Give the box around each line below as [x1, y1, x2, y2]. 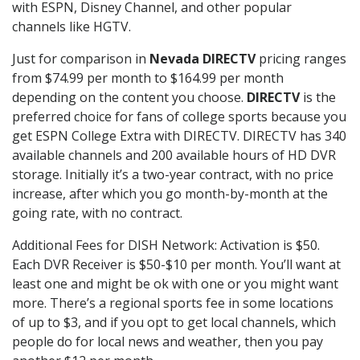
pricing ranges [256, 49, 346, 67]
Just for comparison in [12, 49, 149, 67]
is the [300, 88, 336, 106]
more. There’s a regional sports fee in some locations [12, 293, 333, 312]
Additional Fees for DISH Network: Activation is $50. [12, 235, 320, 254]
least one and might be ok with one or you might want [12, 274, 338, 292]
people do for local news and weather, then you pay [12, 332, 323, 350]
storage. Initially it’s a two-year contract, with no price [12, 165, 333, 183]
